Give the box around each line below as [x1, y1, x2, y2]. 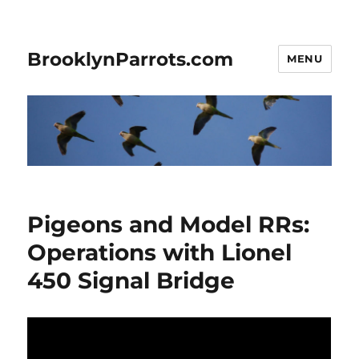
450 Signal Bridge [27, 267, 236, 295]
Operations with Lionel [27, 239, 292, 267]
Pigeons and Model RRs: [27, 211, 310, 239]
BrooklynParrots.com [27, 47, 234, 71]
